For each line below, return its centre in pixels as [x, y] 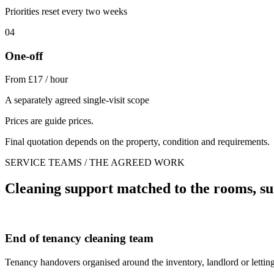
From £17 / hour [36, 80]
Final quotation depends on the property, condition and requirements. [137, 142]
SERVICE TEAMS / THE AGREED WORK [95, 163]
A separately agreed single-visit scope [77, 100]
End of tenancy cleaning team [79, 238]
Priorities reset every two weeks [66, 11]
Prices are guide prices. [49, 121]
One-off [24, 56]
